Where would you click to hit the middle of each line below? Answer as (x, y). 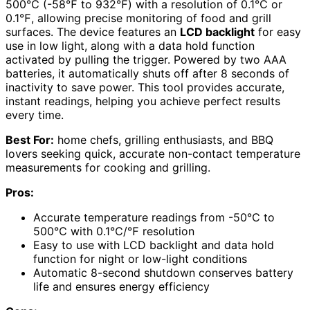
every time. (35, 115)
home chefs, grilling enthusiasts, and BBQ (164, 139)
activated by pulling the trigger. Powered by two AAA (146, 59)
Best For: (30, 139)
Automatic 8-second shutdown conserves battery (163, 272)
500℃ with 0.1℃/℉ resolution (114, 231)
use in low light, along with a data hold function (130, 45)
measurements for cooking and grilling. (108, 167)
